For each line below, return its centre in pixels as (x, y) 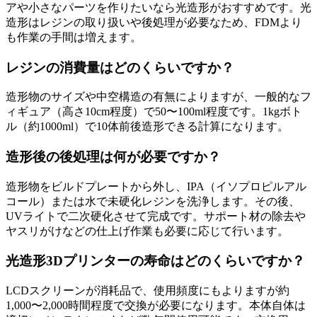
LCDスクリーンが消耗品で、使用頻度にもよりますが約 (148, 291)
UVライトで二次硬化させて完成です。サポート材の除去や (156, 216)
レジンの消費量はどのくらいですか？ (120, 67)
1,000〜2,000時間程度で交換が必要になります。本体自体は (156, 306)
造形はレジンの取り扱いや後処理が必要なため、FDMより (154, 22)
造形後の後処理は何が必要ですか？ (113, 156)
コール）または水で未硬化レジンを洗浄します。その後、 (153, 201)
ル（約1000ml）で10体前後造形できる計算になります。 (147, 127)
